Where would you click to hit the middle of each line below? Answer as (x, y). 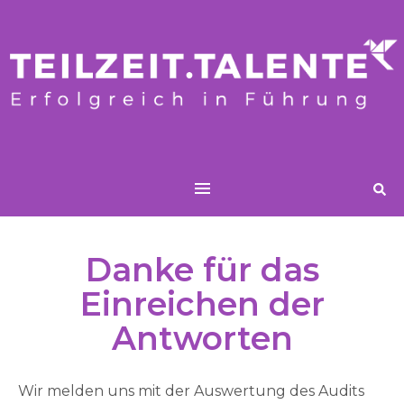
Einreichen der (202, 304)
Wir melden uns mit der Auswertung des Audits (26, 391)
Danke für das (202, 270)
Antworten (202, 338)
